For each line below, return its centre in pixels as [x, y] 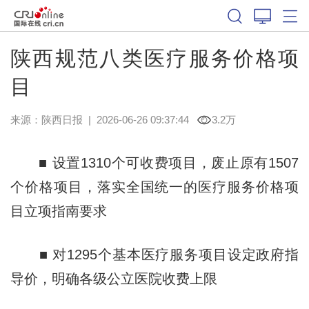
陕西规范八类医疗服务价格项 [154, 58]
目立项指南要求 [58, 211]
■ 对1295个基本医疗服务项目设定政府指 [154, 254]
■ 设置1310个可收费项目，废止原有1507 [154, 162]
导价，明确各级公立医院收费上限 [113, 278]
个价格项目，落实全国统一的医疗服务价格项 [154, 187]
